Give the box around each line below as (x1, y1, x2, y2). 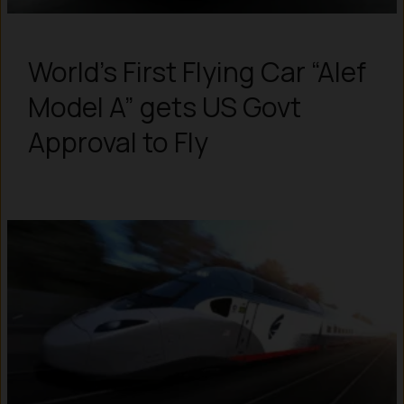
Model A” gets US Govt (27, 87, 301, 125)
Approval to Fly (27, 123, 208, 161)
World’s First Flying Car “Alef (27, 52, 366, 90)
